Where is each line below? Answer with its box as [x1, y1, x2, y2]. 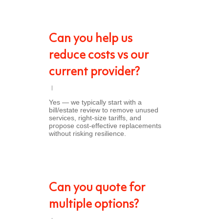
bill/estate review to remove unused [49, 106, 158, 114]
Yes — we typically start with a [49, 98, 142, 106]
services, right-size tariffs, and [49, 114, 141, 122]
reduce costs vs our [49, 50, 149, 62]
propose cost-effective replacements [49, 122, 161, 130]
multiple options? [49, 199, 139, 211]
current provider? [49, 66, 140, 78]
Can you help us [49, 33, 132, 45]
